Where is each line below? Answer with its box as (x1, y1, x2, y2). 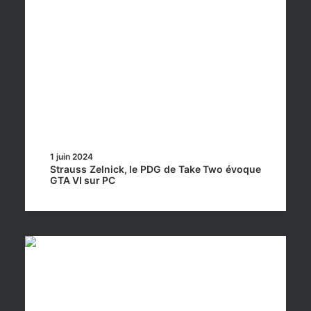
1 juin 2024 (50, 151, 93, 162)
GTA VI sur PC (50, 174, 115, 186)
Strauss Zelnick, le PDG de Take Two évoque (50, 163, 261, 175)
